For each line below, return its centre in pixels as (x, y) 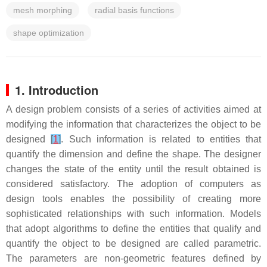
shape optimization (49, 33)
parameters (53, 258)
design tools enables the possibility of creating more (133, 199)
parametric (236, 243)
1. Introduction (57, 90)
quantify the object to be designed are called (110, 243)
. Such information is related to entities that (161, 139)
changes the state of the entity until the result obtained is (133, 169)
